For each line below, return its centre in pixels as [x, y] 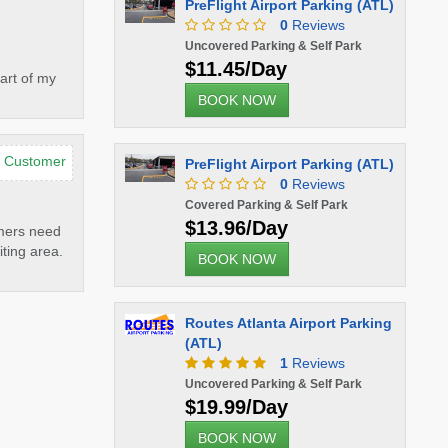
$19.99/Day [236, 407]
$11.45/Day [235, 69]
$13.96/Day [236, 228]
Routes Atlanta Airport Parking [288, 323]
